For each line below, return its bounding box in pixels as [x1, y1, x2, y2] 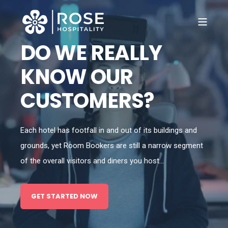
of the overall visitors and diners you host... [20, 156, 164, 165]
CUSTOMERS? [20, 86, 154, 115]
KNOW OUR [20, 62, 133, 91]
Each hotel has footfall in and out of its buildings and [20, 126, 197, 135]
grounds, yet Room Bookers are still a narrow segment [20, 141, 203, 150]
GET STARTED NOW [31, 191, 98, 201]
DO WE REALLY [20, 38, 162, 67]
